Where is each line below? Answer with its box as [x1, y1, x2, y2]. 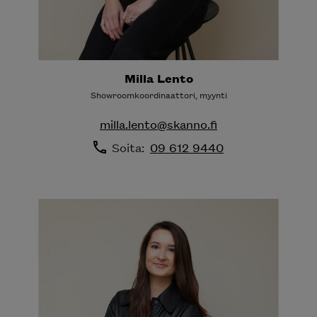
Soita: [112, 139, 150, 155]
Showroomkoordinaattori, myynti [90, 88, 227, 102]
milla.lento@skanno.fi [100, 115, 217, 132]
